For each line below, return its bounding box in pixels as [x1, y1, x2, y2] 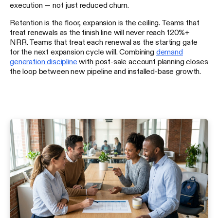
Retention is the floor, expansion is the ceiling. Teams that [10, 18, 200, 26]
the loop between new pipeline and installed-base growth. [10, 67, 201, 75]
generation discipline [10, 57, 77, 65]
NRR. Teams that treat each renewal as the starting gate [10, 37, 198, 46]
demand [156, 47, 183, 55]
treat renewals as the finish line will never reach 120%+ [10, 28, 190, 36]
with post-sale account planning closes [77, 57, 208, 65]
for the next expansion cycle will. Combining [10, 47, 156, 55]
